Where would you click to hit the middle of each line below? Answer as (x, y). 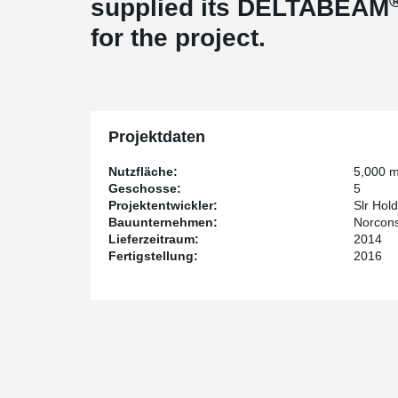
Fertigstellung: (153, 256)
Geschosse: (145, 188)
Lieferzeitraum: (154, 239)
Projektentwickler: (163, 205)
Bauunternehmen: (163, 222)
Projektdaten (157, 137)
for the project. (182, 38)
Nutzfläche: (143, 171)
